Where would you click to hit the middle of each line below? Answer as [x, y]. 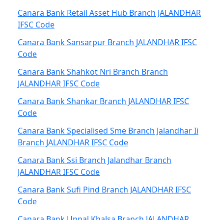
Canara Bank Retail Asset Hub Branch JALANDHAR [109, 13]
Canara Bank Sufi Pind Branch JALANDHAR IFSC [104, 190]
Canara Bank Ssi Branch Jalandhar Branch [95, 160]
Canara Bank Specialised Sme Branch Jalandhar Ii [108, 131]
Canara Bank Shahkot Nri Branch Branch [93, 72]
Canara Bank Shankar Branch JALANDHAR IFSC [103, 101]
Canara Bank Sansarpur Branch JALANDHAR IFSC [107, 42]
